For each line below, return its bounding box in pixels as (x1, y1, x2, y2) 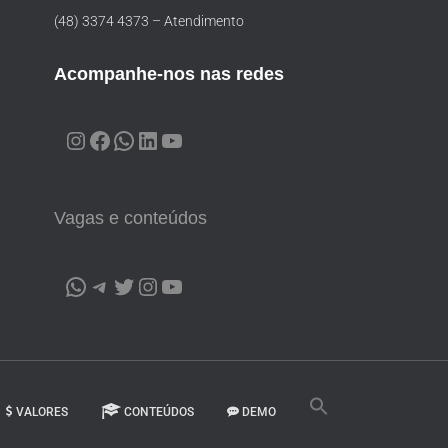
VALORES (16, 405, 68, 419)
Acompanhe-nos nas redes (54, 64, 284, 84)
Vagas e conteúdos (54, 208, 207, 228)
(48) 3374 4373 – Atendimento (54, 13, 244, 29)
